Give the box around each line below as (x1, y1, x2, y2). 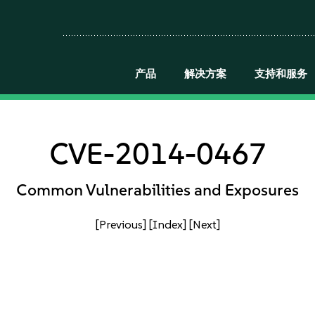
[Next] (188, 217, 220, 231)
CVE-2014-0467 (49, 136, 266, 171)
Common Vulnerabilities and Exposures (16, 180, 299, 200)
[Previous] (95, 217, 146, 231)
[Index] (148, 217, 186, 231)
